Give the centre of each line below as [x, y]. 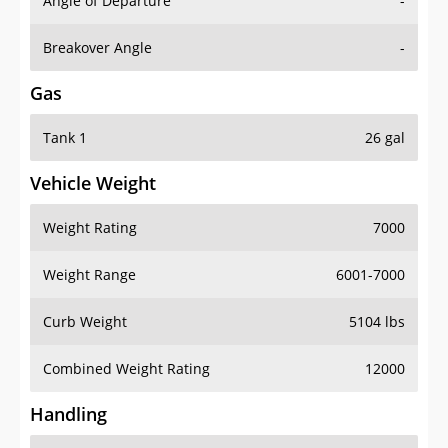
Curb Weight [85, 322]
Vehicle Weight [93, 183]
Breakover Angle [97, 48]
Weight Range [89, 275]
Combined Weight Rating [126, 369]
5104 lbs [377, 322]
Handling [68, 414]
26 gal [385, 138]
